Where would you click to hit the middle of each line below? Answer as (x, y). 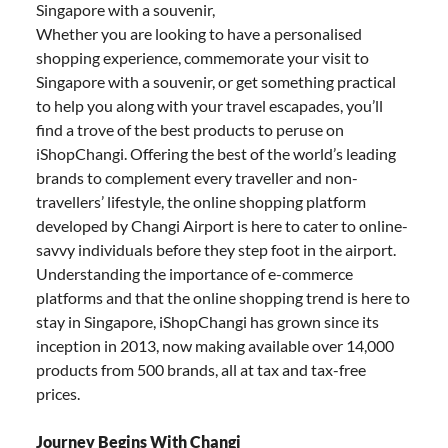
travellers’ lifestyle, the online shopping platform (201, 201)
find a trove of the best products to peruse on (190, 129)
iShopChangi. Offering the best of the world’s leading (216, 153)
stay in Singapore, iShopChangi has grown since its (207, 321)
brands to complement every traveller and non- (197, 177)
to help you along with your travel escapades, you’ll (209, 105)
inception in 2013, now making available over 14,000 (215, 345)
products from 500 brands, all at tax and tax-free (201, 369)
